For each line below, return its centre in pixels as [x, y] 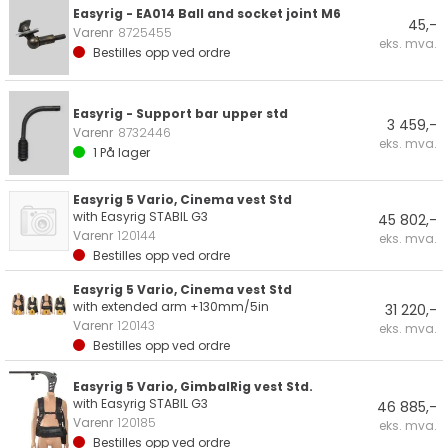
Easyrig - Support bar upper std [180, 113]
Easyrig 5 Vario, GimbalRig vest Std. [193, 387]
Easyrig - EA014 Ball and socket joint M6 [207, 13]
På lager [123, 152]
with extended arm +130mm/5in [171, 306]
